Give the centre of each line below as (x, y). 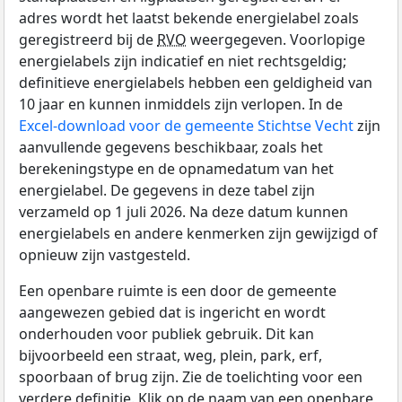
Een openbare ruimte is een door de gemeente (178, 290)
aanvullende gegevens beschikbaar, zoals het (171, 147)
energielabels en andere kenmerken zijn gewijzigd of (198, 233)
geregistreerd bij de (88, 39)
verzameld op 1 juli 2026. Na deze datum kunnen (184, 211)
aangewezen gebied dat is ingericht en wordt (172, 312)
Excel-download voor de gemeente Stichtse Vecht (186, 125)
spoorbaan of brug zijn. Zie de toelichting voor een (191, 376)
